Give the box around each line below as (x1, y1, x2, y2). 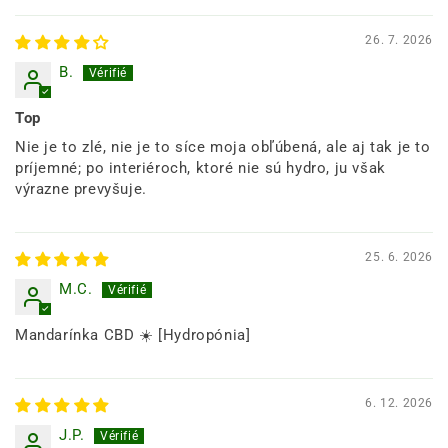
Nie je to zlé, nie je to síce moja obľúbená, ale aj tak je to (15, 138, 431, 156)
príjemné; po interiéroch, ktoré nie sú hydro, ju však (15, 159, 386, 177)
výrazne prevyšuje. (15, 180, 147, 198)
